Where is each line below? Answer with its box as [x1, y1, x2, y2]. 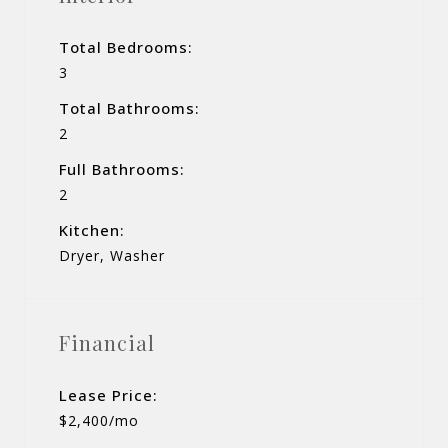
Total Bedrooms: [59, 36, 193, 57]
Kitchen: [59, 219, 125, 240]
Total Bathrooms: [59, 97, 200, 118]
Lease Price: [59, 384, 158, 405]
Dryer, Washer [59, 245, 165, 265]
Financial [59, 328, 155, 356]
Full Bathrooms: [59, 158, 185, 179]
